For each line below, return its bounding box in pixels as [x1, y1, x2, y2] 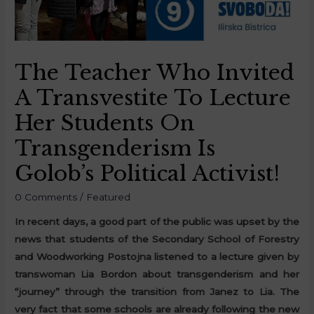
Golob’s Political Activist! [15, 160, 280, 186]
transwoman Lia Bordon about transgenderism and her [15, 268, 299, 280]
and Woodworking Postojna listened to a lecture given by [15, 251, 299, 263]
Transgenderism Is [15, 135, 216, 161]
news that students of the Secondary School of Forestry [15, 233, 299, 245]
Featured [86, 191, 131, 203]
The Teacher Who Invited [15, 59, 295, 86]
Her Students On [15, 109, 196, 136]
